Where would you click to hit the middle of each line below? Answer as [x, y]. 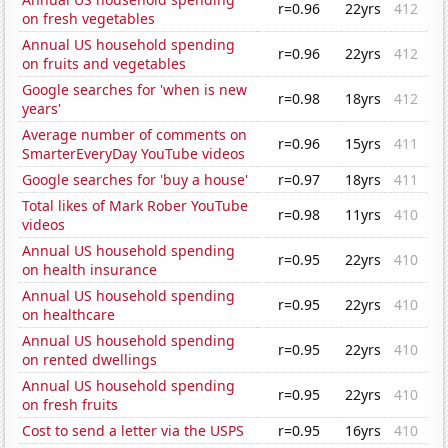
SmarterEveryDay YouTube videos [134, 154]
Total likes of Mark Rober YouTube [135, 206]
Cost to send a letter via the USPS [133, 431]
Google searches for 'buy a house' [135, 180]
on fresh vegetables [89, 19]
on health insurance [90, 270]
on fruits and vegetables [104, 64]
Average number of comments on [135, 135]
